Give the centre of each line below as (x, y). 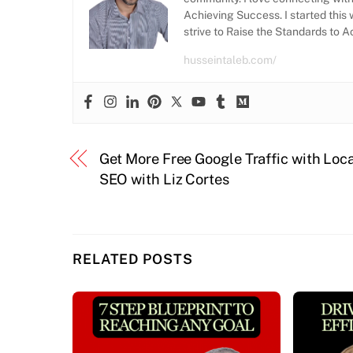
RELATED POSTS (133, 259)
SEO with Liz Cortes (164, 179)
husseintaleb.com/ (230, 59)
